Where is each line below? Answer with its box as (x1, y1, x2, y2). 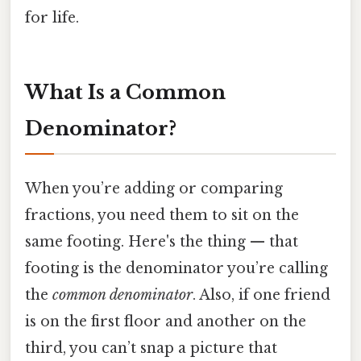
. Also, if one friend (193, 285, 330, 304)
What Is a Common (25, 80, 226, 104)
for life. (25, 8, 79, 27)
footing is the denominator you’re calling (25, 259, 328, 277)
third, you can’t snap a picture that (25, 338, 277, 357)
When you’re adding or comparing (25, 179, 283, 197)
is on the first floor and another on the (25, 312, 306, 330)
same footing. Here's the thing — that (25, 232, 298, 251)
